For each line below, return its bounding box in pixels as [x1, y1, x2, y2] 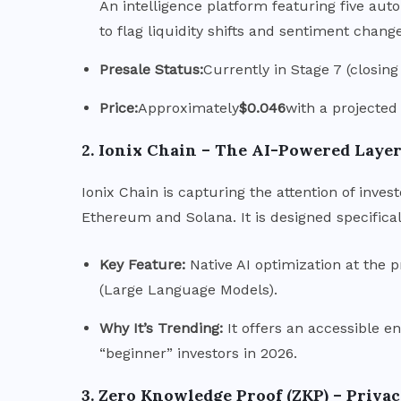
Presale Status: [99, 60, 203, 78]
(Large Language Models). [99, 280, 277, 298]
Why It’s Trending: [99, 319, 223, 337]
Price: [99, 98, 138, 116]
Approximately [138, 98, 239, 116]
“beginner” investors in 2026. [99, 344, 297, 362]
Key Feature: [99, 255, 185, 273]
